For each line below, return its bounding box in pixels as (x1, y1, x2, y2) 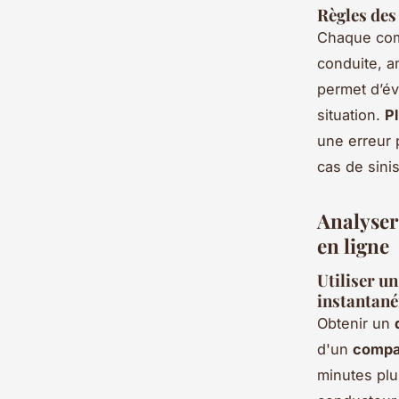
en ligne (317, 232, 389, 259)
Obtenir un (317, 313, 395, 332)
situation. (317, 105, 385, 124)
